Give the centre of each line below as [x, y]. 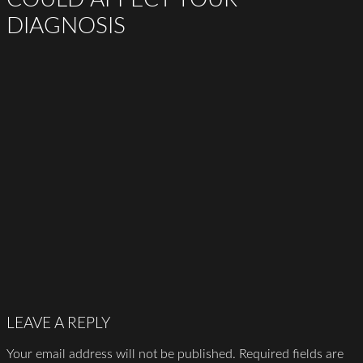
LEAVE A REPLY [58, 324]
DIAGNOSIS [66, 26]
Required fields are [291, 354]
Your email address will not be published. [121, 354]
